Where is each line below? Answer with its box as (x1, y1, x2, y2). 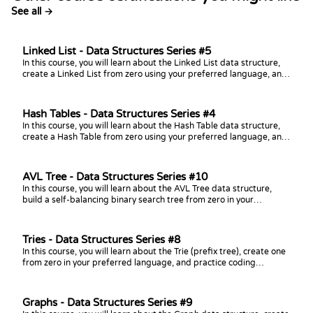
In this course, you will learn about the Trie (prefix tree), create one (22, 247, 286, 256)
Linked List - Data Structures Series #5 (22, 45, 211, 57)
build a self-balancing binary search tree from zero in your (22, 195, 254, 205)
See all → (11, 5, 53, 17)
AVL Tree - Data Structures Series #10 (22, 170, 208, 183)
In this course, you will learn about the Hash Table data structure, (22, 121, 280, 131)
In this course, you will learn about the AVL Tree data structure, (22, 184, 272, 194)
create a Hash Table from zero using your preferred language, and (22, 132, 287, 142)
